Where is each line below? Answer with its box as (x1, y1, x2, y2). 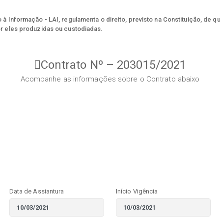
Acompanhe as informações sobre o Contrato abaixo (20, 75, 200, 84)
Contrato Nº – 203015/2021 (40, 58, 187, 72)
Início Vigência (115, 188, 158, 195)
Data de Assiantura (9, 188, 64, 195)
